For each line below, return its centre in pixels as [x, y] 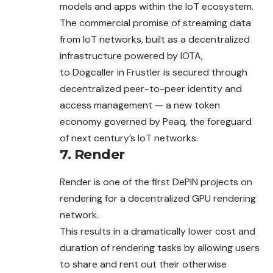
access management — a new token [140, 105]
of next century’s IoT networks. [129, 138]
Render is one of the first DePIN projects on [156, 182]
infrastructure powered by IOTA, [131, 55]
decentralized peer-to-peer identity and [151, 88]
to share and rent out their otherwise [143, 264]
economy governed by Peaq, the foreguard [156, 121]
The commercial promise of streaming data [155, 23]
